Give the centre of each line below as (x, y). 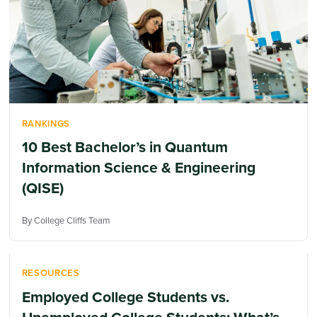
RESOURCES (51, 273)
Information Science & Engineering (138, 168)
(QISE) (42, 188)
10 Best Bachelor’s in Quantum (125, 147)
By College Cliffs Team (66, 220)
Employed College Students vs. (125, 296)
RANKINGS (46, 123)
